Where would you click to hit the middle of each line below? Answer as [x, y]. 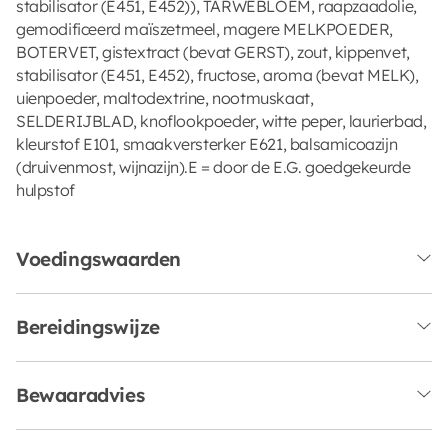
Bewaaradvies [80, 394]
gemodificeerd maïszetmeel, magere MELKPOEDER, [205, 28]
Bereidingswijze [88, 326]
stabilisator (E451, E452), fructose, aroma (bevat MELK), [217, 74]
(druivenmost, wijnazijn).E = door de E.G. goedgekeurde [213, 166]
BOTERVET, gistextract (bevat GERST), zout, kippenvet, [213, 51]
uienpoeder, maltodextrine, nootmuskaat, [165, 97]
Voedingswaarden [98, 258]
